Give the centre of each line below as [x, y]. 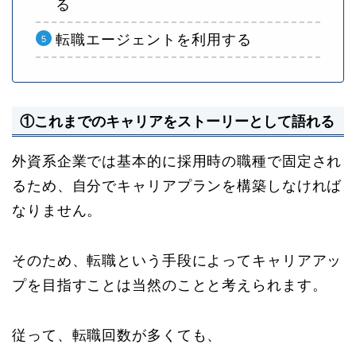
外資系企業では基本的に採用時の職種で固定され [177, 162]
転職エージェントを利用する [154, 40]
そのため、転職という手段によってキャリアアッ [177, 261]
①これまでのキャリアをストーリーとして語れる [177, 122]
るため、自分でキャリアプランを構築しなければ [177, 186]
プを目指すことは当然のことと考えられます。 [170, 286]
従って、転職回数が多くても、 [117, 336]
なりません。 [57, 211]
